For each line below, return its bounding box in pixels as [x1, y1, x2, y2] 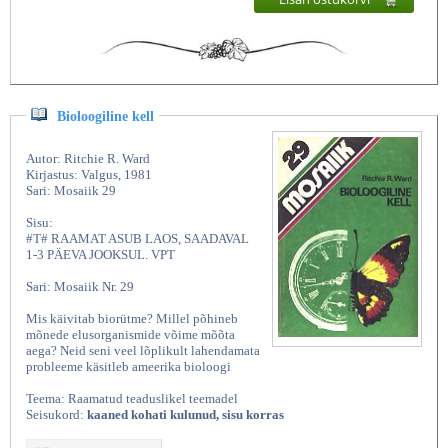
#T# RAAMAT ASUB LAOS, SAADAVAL [26, 231, 249, 247]
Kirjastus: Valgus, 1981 [26, 167, 152, 183]
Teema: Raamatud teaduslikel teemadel [26, 391, 238, 407]
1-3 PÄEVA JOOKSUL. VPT [26, 247, 175, 263]
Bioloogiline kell [57, 109, 154, 125]
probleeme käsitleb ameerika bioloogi [26, 359, 231, 375]
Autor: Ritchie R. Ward [26, 151, 150, 167]
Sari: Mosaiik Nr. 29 [26, 279, 134, 295]
